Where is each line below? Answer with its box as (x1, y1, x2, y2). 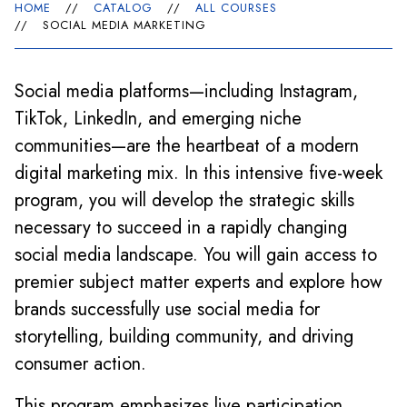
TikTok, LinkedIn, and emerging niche (15, 105, 302, 132)
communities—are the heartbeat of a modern (15, 133, 359, 159)
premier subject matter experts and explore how (15, 269, 382, 295)
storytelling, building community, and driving (15, 323, 353, 350)
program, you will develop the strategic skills (15, 187, 354, 213)
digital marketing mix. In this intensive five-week (15, 160, 382, 186)
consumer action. (15, 351, 146, 377)
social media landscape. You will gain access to (15, 242, 377, 268)
